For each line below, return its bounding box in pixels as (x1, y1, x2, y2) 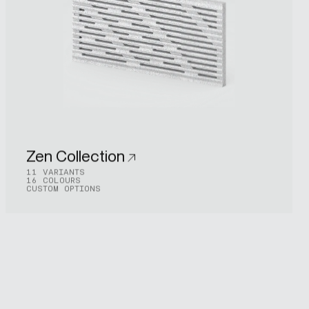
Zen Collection (26, 146, 125, 165)
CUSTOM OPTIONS (26, 183, 101, 193)
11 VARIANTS (26, 166, 85, 177)
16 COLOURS (26, 175, 81, 185)
